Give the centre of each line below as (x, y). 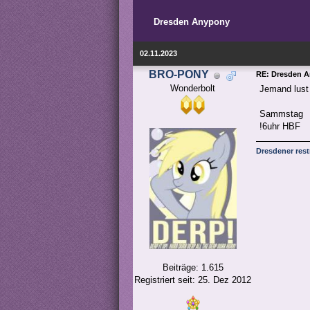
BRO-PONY (179, 75)
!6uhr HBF (280, 127)
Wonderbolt (193, 89)
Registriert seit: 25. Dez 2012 (193, 280)
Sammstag (281, 114)
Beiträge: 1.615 (193, 268)
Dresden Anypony (192, 22)
